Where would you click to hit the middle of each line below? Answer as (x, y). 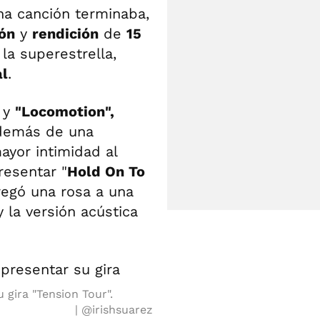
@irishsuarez (117, 310)
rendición (65, 34)
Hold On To (106, 171)
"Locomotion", (65, 111)
